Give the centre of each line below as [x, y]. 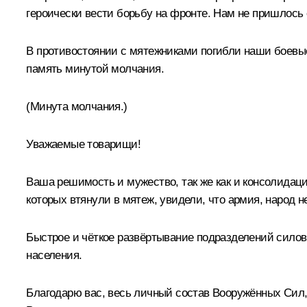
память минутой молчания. [95, 69]
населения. [54, 255]
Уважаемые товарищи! [83, 144]
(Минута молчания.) [77, 106]
